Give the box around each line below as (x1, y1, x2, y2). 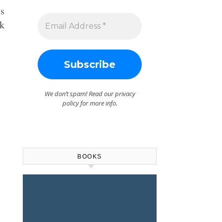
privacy (114, 89, 135, 98)
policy (62, 99, 79, 108)
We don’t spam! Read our (44, 89, 115, 98)
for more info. (78, 99, 117, 108)
